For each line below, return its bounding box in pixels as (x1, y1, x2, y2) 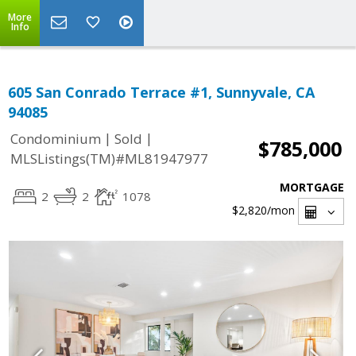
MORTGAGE (280, 180, 344, 195)
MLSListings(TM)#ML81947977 (10, 149, 208, 168)
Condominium (10, 130, 101, 149)
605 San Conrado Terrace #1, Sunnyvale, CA (8, 83, 315, 102)
